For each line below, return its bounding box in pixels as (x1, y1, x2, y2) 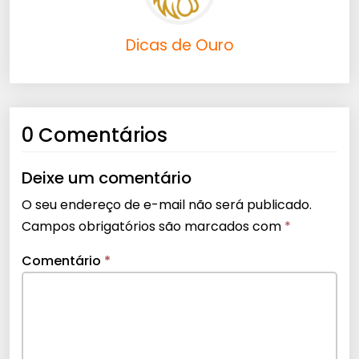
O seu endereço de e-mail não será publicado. (22, 196, 312, 215)
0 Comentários (22, 122, 167, 149)
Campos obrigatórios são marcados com (22, 217, 284, 236)
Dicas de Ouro (125, 34, 234, 57)
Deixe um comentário (22, 167, 192, 190)
